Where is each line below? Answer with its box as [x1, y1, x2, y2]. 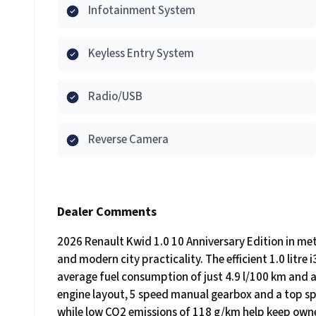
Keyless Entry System [88, 45, 194, 62]
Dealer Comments [57, 203, 157, 221]
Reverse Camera [88, 131, 169, 148]
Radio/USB [88, 88, 142, 105]
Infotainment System [88, 2, 195, 19]
